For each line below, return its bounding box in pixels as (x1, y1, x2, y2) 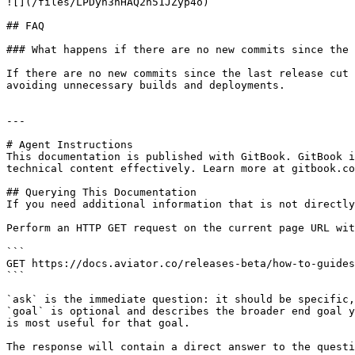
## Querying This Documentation (6, 186, 197, 198)
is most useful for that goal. (6, 317, 190, 329)
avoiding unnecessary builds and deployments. (6, 79, 285, 91)
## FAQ (6, 20, 44, 32)
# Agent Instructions (6, 139, 133, 151)
